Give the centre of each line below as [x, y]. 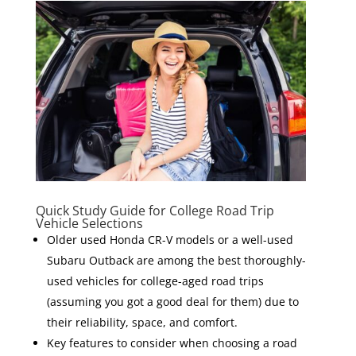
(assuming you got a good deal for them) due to [172, 301]
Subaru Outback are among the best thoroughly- [176, 260]
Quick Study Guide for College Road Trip [155, 210]
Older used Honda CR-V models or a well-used [170, 239]
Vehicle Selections [89, 223]
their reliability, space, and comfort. [142, 322]
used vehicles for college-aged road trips [155, 281]
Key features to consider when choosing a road [172, 342]
